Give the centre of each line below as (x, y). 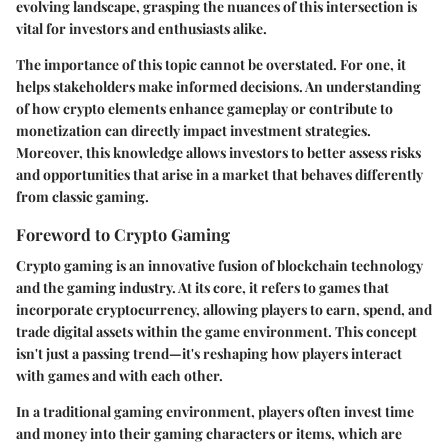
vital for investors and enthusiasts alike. (141, 29)
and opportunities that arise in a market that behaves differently (219, 175)
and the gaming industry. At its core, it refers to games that (202, 288)
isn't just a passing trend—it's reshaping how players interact (209, 354)
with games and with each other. (119, 376)
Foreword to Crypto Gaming (123, 234)
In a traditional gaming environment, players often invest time (215, 412)
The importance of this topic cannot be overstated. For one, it (211, 65)
